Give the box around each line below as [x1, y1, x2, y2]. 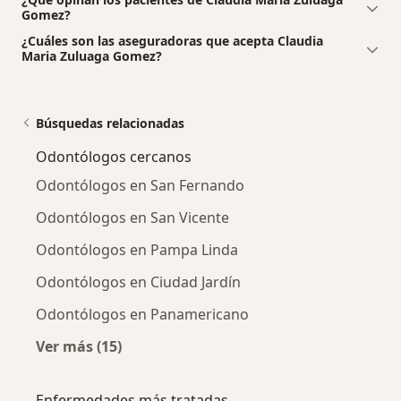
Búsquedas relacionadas [36, 115, 184, 132]
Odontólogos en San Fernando [36, 175, 244, 196]
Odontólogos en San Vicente [36, 208, 229, 228]
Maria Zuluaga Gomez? [21, 47, 162, 65]
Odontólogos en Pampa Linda [36, 240, 238, 260]
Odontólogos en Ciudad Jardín [36, 272, 241, 293]
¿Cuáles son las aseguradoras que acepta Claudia [21, 32, 323, 50]
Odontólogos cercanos [36, 147, 192, 167]
